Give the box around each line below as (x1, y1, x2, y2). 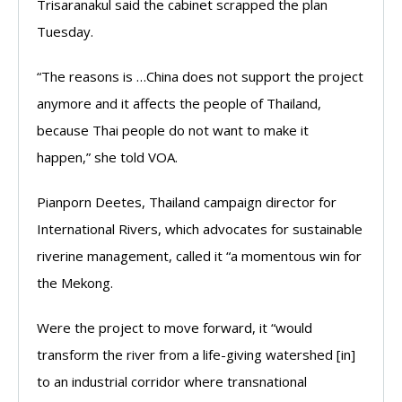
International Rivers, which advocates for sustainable (37, 220, 363, 238)
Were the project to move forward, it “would (37, 319, 312, 336)
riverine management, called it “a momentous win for (37, 247, 362, 265)
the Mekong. (37, 274, 113, 292)
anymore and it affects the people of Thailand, (37, 94, 321, 112)
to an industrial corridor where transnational (37, 372, 307, 390)
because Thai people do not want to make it (37, 121, 309, 139)
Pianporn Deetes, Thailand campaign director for (37, 193, 336, 211)
